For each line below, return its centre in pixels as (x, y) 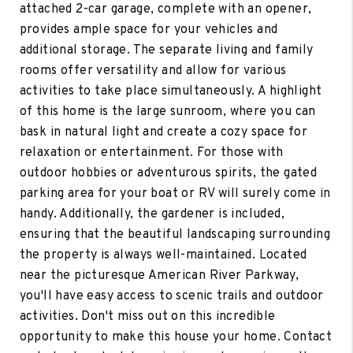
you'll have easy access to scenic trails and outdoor (171, 296)
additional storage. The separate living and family (166, 50)
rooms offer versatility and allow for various (153, 71)
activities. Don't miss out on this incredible (147, 316)
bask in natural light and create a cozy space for (163, 132)
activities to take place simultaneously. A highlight (171, 91)
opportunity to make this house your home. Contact (176, 337)
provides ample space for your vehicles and (149, 30)
